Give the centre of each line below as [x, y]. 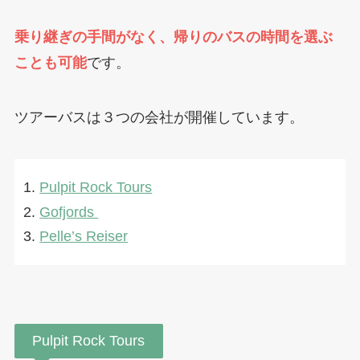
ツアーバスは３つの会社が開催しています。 [159, 118]
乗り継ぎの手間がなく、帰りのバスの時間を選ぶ [173, 37]
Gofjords [69, 212]
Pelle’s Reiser [84, 237]
